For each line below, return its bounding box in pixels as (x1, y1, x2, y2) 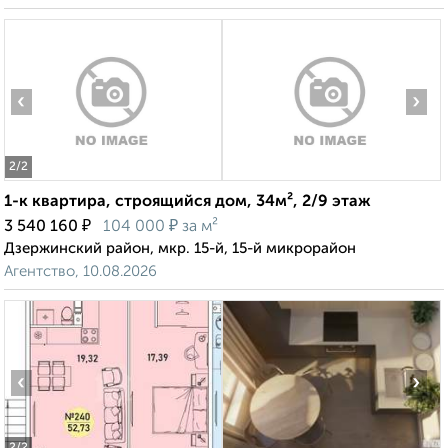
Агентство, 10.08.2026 (4, 264, 157, 280)
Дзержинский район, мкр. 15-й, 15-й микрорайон (4, 241, 356, 257)
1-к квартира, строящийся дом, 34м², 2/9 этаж (4, 194, 371, 211)
